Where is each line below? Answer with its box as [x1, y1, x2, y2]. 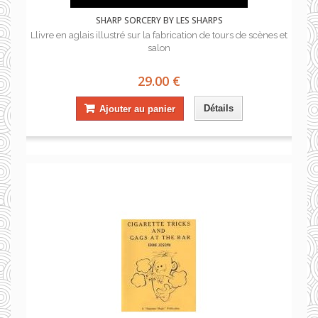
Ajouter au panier [99, 103, 175, 114]
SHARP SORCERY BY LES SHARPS [95, 15, 223, 26]
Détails [203, 103, 234, 114]
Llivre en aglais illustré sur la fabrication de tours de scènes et [31, 30, 287, 40]
